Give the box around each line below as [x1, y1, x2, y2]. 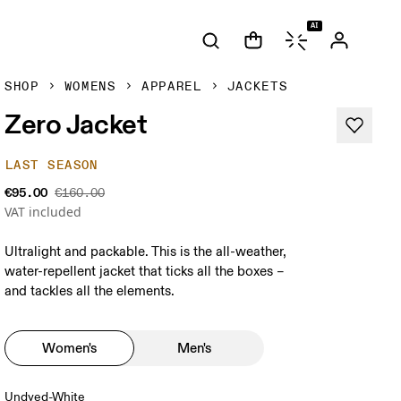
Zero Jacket [4, 107, 148, 141]
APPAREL [141, 79, 202, 94]
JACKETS [226, 79, 288, 94]
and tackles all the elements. [4, 283, 175, 300]
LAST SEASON [5, 158, 98, 173]
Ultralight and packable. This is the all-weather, [4, 243, 287, 260]
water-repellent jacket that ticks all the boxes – [4, 263, 286, 280]
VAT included [4, 203, 82, 220]
